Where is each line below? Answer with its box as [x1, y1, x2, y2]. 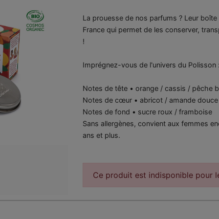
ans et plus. [82, 131, 120, 139]
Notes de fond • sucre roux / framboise [82, 108, 212, 116]
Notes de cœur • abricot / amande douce [82, 96, 218, 104]
